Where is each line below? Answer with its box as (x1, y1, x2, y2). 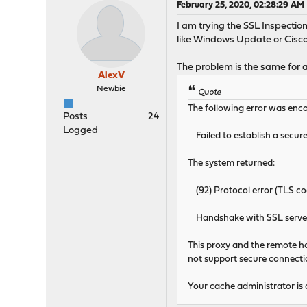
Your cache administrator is (188, 282, 306, 292)
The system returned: (188, 159, 275, 169)
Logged (63, 125, 99, 136)
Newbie (96, 85, 126, 93)
